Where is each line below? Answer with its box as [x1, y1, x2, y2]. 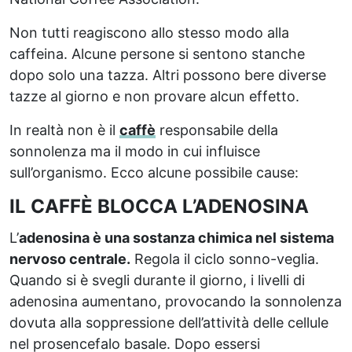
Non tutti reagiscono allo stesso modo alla [9, 24, 289, 41]
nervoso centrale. [9, 250, 130, 267]
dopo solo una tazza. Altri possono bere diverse [9, 66, 326, 83]
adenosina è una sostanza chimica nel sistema [19, 229, 334, 246]
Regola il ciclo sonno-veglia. [130, 250, 319, 267]
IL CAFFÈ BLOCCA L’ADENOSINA [9, 194, 309, 218]
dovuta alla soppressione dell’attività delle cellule [9, 313, 328, 331]
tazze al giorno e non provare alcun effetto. [9, 87, 299, 104]
